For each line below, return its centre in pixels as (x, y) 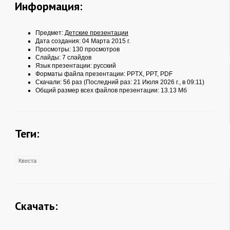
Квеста (27, 161)
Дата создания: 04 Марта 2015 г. (83, 41)
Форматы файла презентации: (81, 74)
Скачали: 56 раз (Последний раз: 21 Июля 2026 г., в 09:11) (120, 82)
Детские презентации (97, 33)
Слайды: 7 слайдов (63, 57)
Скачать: (36, 206)
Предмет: (50, 33)
